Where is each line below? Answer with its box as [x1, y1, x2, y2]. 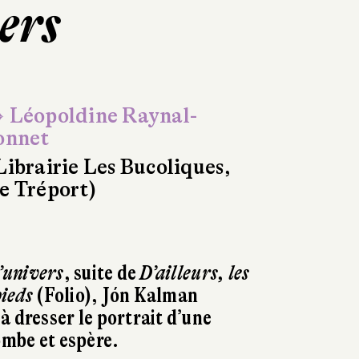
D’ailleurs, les [139, 260, 250, 284]
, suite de [63, 260, 140, 284]
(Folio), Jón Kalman [33, 283, 199, 307]
